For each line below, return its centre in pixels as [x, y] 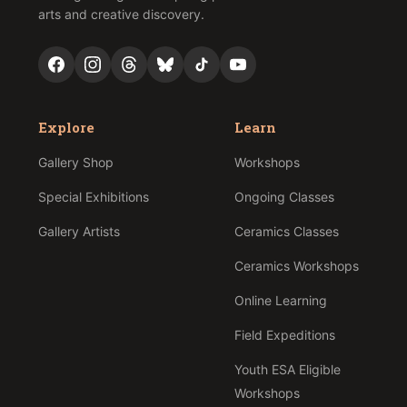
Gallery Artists [79, 231]
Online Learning [280, 300]
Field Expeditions [284, 335]
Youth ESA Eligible [287, 369]
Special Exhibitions [93, 197]
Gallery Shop [75, 162]
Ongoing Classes [284, 197]
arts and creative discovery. [121, 14]
